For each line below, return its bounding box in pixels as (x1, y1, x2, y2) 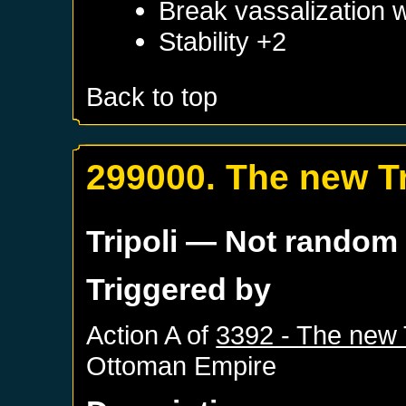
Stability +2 (159, 25, 287, 56)
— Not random (178, 223, 399, 258)
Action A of (86, 319, 217, 350)
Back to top (86, 81, 218, 111)
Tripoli (86, 223, 179, 258)
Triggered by (86, 271, 272, 306)
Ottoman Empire (86, 350, 277, 381)
